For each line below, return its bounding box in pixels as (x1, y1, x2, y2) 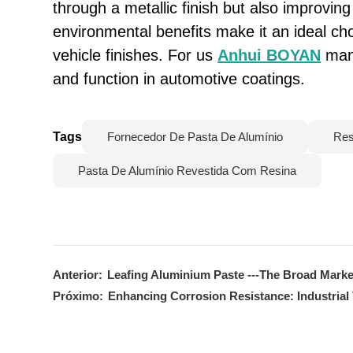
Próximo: (53, 290, 104, 303)
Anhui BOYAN (217, 46, 321, 65)
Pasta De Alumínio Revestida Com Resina (78, 164, 297, 177)
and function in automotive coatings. (53, 70, 306, 88)
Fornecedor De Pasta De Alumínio (107, 130, 284, 143)
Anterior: (53, 269, 103, 282)
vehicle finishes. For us (53, 46, 218, 65)
